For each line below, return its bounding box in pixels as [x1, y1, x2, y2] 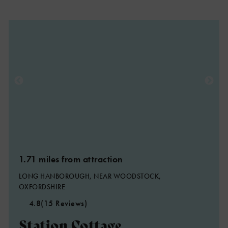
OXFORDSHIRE [18, 182, 66, 191]
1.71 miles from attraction [18, 153, 123, 165]
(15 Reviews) [41, 198, 88, 209]
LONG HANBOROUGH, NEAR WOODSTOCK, [18, 172, 161, 181]
